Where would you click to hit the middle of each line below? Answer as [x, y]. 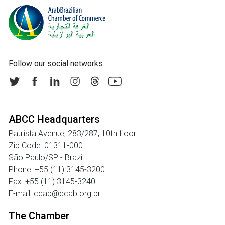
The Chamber [39, 216]
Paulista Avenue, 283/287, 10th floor [72, 133]
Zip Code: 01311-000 [46, 145]
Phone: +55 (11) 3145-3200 [57, 170]
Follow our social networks [56, 64]
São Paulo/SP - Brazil [46, 157]
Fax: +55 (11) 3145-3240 [52, 182]
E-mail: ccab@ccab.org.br [54, 194]
